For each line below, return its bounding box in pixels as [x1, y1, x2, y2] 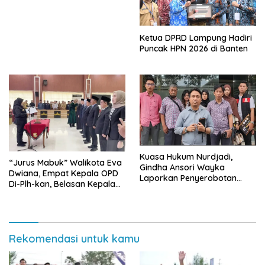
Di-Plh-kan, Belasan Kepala [9, 179, 115, 190]
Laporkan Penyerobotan [140, 173, 237, 184]
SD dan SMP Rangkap [9, 189, 94, 201]
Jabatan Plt [9, 200, 54, 211]
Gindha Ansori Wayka [140, 162, 225, 173]
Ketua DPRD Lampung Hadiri [140, 32, 252, 43]
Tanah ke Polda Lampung [140, 183, 241, 195]
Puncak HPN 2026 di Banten [140, 43, 248, 54]
